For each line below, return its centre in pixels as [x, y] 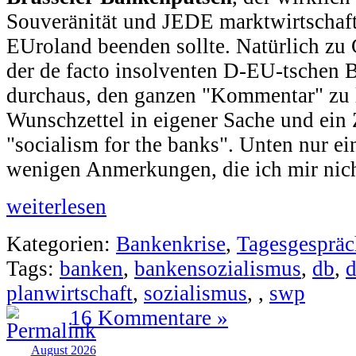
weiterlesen [56, 207]
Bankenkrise [171, 244]
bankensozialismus [218, 269]
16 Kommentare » [149, 318]
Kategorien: [61, 244]
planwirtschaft [70, 294]
